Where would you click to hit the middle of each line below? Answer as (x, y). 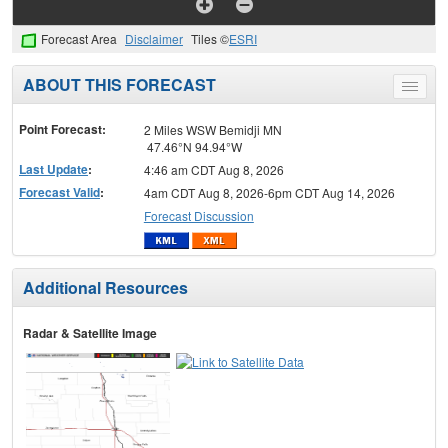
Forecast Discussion (198, 215)
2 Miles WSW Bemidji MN (212, 129)
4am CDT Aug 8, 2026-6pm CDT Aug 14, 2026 (269, 192)
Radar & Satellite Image (90, 333)
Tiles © (210, 39)
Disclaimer (154, 39)
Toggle (427, 89)
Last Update (53, 168)
